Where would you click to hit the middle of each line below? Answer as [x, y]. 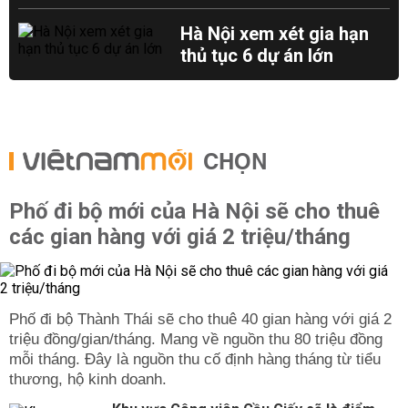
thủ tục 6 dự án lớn [257, 56]
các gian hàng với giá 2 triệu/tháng [180, 237]
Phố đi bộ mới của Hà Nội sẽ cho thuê [194, 211]
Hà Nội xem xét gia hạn [275, 34]
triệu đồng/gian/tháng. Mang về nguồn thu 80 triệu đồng [196, 339]
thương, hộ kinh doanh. [88, 379]
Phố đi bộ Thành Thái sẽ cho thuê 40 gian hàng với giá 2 [200, 319]
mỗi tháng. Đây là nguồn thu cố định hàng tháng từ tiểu [195, 359]
